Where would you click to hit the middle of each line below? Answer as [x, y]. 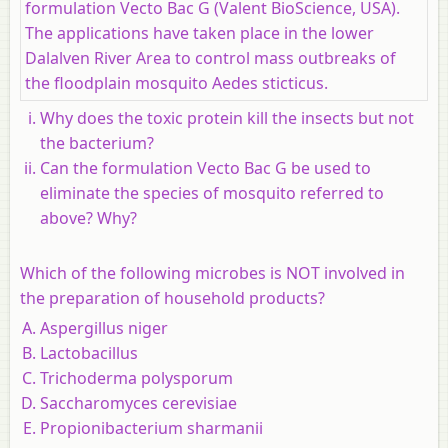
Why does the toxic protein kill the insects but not [227, 117]
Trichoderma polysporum [136, 377]
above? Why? [88, 217]
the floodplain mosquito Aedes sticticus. [176, 82]
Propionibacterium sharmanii [151, 427]
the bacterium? [97, 142]
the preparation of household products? [172, 297]
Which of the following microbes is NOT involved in [212, 272]
